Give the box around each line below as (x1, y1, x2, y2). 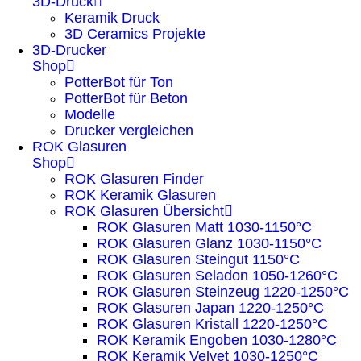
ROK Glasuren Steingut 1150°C (97, 251, 300, 268)
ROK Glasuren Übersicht (64, 203, 224, 219)
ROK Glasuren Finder (64, 171, 204, 187)
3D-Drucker (32, 42, 106, 58)
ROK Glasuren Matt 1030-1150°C (97, 219, 312, 235)
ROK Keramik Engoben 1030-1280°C (97, 332, 337, 348)
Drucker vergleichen (64, 122, 193, 139)
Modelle (64, 106, 115, 122)
